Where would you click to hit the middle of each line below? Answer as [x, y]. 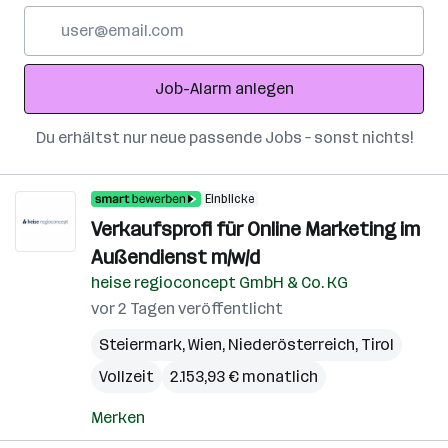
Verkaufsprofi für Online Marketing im [255, 229]
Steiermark [140, 344]
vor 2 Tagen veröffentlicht [187, 308]
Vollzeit [126, 376]
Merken [118, 417]
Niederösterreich [291, 344]
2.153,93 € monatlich [244, 376]
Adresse [53, 64]
